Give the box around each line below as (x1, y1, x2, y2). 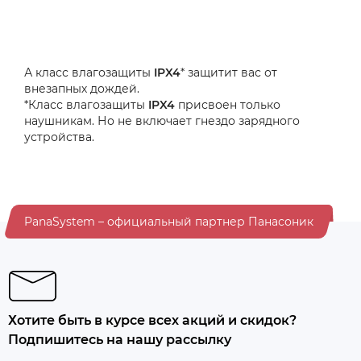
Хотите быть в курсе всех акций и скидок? (8, 313, 297, 329)
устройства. (24, 130, 94, 145)
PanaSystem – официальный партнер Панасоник (24, 214, 313, 230)
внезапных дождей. (24, 81, 139, 97)
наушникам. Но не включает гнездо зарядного (24, 114, 300, 129)
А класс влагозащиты (24, 65, 154, 81)
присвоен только (178, 98, 280, 113)
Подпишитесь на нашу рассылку (8, 332, 231, 348)
